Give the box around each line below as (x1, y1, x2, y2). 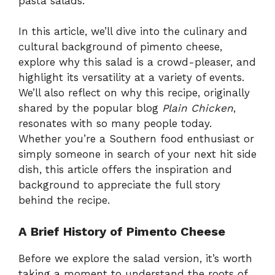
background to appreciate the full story (18, 179, 220, 192)
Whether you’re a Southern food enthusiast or (18, 133, 254, 145)
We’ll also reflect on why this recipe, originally (18, 87, 250, 99)
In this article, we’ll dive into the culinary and (18, 25, 247, 38)
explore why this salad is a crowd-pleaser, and (18, 56, 256, 69)
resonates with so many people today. (18, 117, 212, 130)
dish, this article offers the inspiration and (18, 163, 232, 176)
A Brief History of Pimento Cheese (18, 223, 225, 239)
